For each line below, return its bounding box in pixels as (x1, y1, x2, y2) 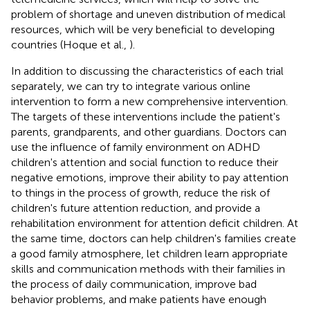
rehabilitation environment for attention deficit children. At (11, 216, 298, 230)
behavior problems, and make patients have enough (11, 292, 266, 306)
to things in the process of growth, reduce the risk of (11, 185, 270, 199)
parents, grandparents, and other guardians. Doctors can (11, 125, 286, 138)
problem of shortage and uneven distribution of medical (11, 7, 286, 21)
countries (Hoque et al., (11, 37, 129, 51)
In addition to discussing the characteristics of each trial (11, 64, 284, 77)
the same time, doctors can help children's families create (11, 231, 296, 245)
